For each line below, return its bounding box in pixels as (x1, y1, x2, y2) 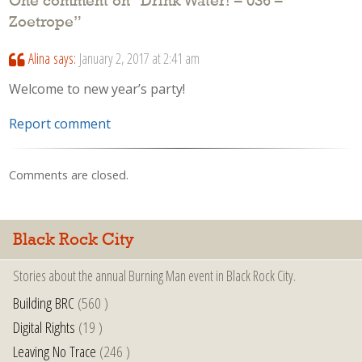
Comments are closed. (9, 167, 129, 183)
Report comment (9, 114, 112, 133)
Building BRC (13, 292, 74, 314)
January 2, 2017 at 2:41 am (78, 48, 200, 68)
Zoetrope (9, 15, 74, 32)
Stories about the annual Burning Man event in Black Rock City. (13, 266, 296, 286)
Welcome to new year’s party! (9, 80, 186, 99)
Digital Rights (13, 316, 75, 339)
